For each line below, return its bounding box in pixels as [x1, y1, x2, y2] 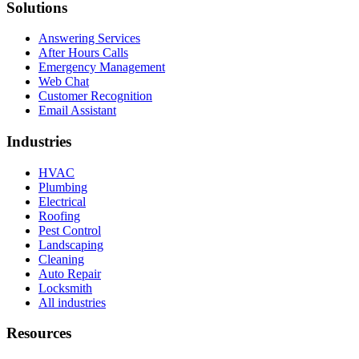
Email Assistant [38, 103, 116, 118]
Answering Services [38, 31, 140, 46]
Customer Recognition [38, 89, 152, 103]
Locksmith [38, 280, 92, 295]
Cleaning [38, 252, 84, 266]
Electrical [38, 194, 86, 208]
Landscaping [38, 237, 103, 252]
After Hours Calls [38, 46, 128, 60]
